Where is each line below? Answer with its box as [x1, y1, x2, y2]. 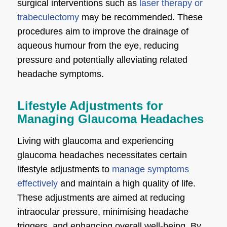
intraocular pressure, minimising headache [17, 206, 188, 217]
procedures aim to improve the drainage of [17, 26, 188, 37]
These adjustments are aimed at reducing [17, 192, 185, 203]
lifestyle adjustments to [17, 164, 112, 174]
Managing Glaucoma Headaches [17, 112, 204, 126]
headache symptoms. [17, 69, 104, 80]
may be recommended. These [79, 12, 203, 23]
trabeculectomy [17, 12, 79, 23]
